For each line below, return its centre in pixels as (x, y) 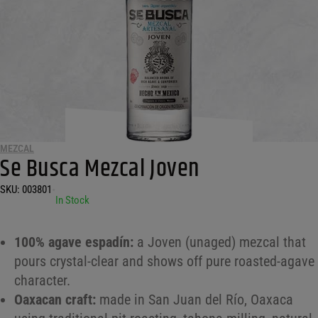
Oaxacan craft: (55, 300)
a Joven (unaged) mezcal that (220, 242)
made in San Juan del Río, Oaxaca (194, 300)
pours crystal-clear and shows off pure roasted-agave (164, 262)
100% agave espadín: (74, 242)
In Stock (72, 201)
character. (42, 281)
